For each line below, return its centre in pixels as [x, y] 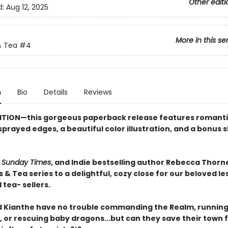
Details [55, 92]
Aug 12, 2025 [27, 7]
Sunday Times [26, 162]
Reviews [98, 92]
